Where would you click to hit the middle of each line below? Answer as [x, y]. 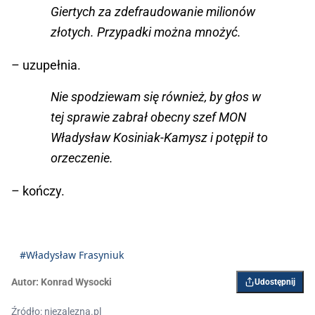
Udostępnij [275, 282]
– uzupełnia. [46, 65]
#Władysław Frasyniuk [72, 255]
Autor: [25, 282]
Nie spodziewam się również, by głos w [156, 97]
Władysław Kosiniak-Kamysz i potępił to [159, 138]
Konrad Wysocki [76, 282]
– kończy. [38, 191]
